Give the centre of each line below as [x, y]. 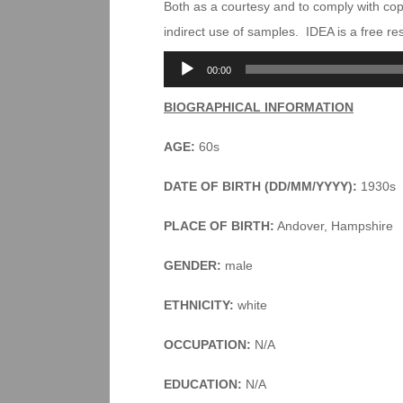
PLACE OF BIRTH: [219, 226]
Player [181, 88]
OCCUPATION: [207, 345]
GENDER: [193, 265]
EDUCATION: [205, 384]
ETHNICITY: [201, 305]
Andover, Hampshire [334, 226]
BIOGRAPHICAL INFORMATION [259, 107]
